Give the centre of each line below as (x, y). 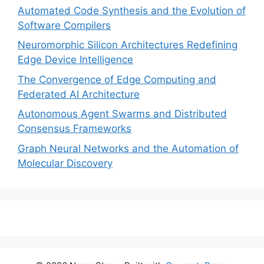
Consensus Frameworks (75, 128)
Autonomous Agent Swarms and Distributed (122, 114)
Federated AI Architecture (79, 94)
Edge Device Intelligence (75, 60)
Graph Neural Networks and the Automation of (128, 148)
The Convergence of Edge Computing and (117, 79)
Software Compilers (64, 25)
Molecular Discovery (65, 163)
